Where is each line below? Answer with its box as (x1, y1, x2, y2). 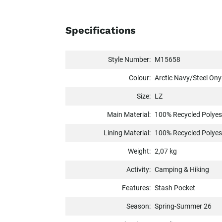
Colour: (129, 74, 151, 82)
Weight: (128, 147, 151, 156)
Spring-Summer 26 (155, 202, 212, 211)
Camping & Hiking (155, 166, 210, 174)
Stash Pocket (155, 184, 196, 192)
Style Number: (108, 55, 151, 64)
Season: (126, 202, 151, 211)
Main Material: (107, 111, 151, 119)
